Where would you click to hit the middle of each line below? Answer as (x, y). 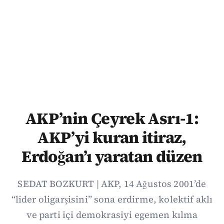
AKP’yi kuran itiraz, (112, 137)
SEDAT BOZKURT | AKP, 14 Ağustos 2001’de (112, 183)
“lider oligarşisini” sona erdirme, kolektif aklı (112, 199)
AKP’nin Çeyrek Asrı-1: (112, 118)
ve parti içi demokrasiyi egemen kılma (112, 214)
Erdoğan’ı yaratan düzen (112, 156)
